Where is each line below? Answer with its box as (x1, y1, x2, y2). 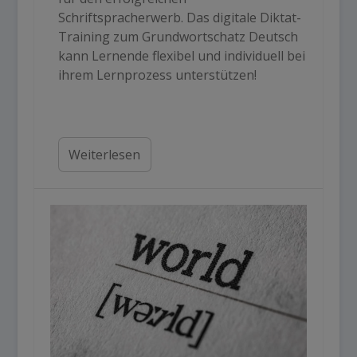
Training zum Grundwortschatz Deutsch (57, 28, 298, 46)
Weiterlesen (68, 145, 140, 163)
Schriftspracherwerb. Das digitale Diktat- (57, 9, 301, 27)
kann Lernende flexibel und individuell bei (57, 47, 305, 65)
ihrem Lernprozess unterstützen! (57, 66, 257, 84)
